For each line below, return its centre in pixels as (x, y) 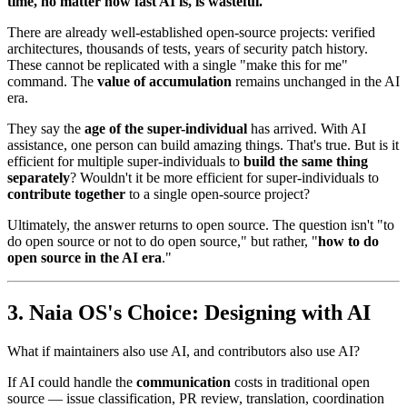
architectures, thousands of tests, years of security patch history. (188, 48)
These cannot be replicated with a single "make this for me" (178, 65)
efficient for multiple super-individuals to (125, 161)
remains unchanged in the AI (316, 81)
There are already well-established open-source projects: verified (191, 32)
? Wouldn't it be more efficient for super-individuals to (224, 177)
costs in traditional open (300, 382)
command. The (52, 81)
